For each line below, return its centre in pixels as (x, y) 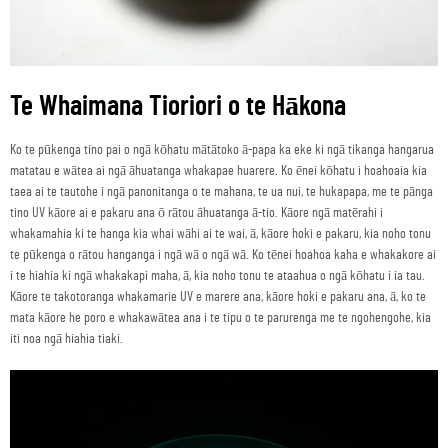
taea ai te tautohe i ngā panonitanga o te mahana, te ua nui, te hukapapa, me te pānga (221, 191)
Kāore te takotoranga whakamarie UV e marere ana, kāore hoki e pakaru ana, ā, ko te (218, 296)
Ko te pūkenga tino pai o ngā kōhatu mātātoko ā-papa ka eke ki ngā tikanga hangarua (222, 149)
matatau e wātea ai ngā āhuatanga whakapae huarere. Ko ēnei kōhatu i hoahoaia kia (218, 170)
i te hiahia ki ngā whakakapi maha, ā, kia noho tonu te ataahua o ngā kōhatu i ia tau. (217, 275)
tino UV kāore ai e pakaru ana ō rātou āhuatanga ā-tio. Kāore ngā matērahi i (196, 212)
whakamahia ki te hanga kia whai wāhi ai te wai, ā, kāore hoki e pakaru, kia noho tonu (220, 233)
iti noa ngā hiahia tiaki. (66, 338)
